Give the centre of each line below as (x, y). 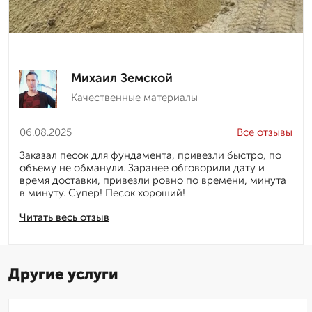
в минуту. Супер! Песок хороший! (102, 193)
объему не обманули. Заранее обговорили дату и (142, 168)
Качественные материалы (134, 98)
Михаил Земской (122, 78)
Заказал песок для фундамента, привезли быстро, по (150, 156)
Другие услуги (63, 274)
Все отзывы (265, 133)
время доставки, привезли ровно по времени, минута (153, 181)
